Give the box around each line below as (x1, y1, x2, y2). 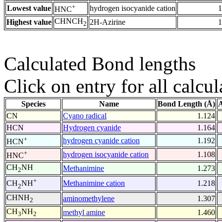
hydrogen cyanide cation (63, 136, 140, 145)
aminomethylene (63, 194, 114, 203)
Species (21, 100, 46, 109)
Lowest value (7, 4, 51, 13)
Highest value (6, 18, 52, 27)
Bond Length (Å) (158, 100, 215, 109)
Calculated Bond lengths (4, 53, 196, 75)
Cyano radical (63, 111, 107, 120)
